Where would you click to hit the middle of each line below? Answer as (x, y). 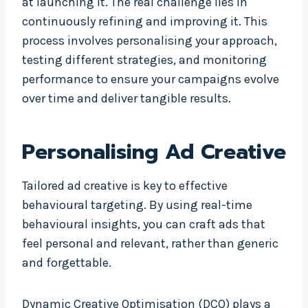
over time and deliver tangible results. (126, 99)
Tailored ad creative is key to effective (125, 186)
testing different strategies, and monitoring (144, 60)
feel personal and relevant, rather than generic (150, 244)
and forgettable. (67, 263)
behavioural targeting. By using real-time (137, 205)
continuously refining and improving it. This (145, 22)
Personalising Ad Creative (154, 152)
